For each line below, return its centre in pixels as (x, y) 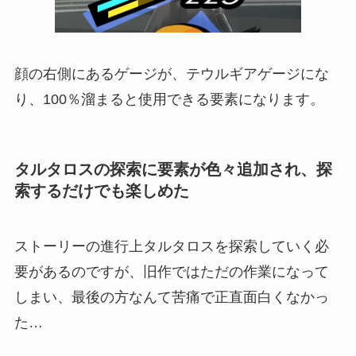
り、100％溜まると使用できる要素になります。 (169, 100)
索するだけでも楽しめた (101, 191)
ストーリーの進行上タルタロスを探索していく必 (171, 246)
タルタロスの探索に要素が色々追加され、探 (173, 170)
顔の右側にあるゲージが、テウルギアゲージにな (171, 74)
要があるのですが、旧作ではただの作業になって (171, 271)
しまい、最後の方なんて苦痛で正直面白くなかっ (171, 297)
